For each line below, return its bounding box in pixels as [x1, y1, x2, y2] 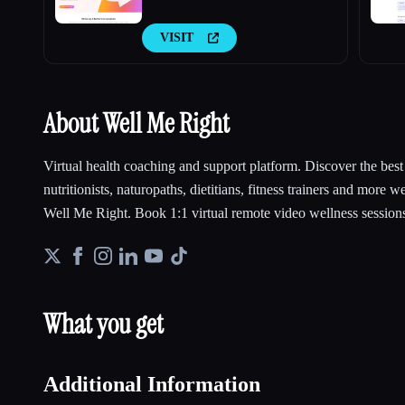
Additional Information [43, 372, 260, 396]
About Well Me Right [43, 105, 230, 141]
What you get [43, 306, 164, 342]
